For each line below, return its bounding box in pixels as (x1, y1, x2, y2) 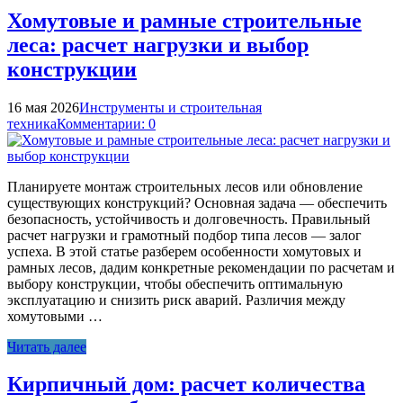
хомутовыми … (7, 308, 103, 324)
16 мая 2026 (7, 99, 79, 115)
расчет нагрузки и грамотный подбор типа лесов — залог (7, 227, 362, 243)
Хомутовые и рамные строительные (7, 8, 362, 32)
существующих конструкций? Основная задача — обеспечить (7, 194, 387, 210)
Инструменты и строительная (79, 99, 262, 115)
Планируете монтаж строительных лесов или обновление (7, 178, 363, 194)
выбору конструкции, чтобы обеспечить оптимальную (7, 275, 343, 291)
